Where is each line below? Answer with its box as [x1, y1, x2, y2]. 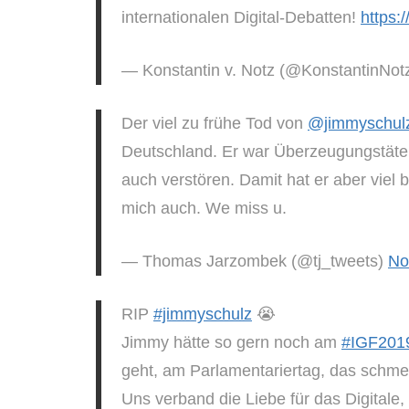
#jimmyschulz [153, 304, 252, 323]
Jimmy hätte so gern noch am [121, 332, 341, 351]
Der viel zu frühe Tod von [121, 113, 308, 132]
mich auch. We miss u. [121, 198, 287, 217]
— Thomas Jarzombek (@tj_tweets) [121, 251, 388, 270]
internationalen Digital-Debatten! [121, 7, 361, 26]
